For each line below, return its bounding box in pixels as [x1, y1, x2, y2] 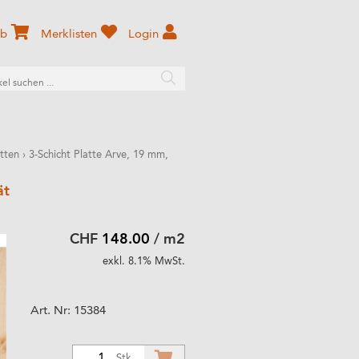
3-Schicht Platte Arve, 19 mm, [29, 150, 168, 160]
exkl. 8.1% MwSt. [102, 256, 185, 267]
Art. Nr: [30, 305, 74, 317]
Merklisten [41, 29, 97, 41]
